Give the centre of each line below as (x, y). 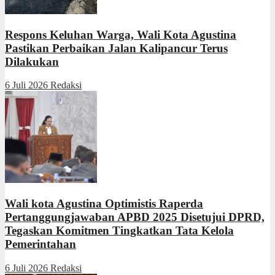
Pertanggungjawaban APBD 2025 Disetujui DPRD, (135, 217)
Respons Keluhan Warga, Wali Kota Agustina (121, 34)
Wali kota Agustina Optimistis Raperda (104, 203)
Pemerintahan (41, 244)
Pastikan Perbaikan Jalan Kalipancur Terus (116, 48)
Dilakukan (32, 61)
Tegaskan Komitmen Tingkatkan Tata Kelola (119, 230)
